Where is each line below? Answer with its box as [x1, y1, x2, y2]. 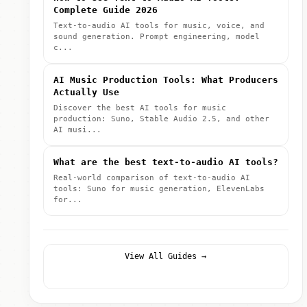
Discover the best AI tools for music [53, 103, 226, 112]
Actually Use [53, 87, 119, 97]
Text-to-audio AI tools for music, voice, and [53, 21, 265, 30]
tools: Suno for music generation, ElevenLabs [53, 184, 265, 193]
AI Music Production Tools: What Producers [53, 75, 278, 85]
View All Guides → [125, 251, 207, 261]
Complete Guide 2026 [53, 5, 158, 15]
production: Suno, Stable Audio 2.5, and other [53, 114, 269, 123]
